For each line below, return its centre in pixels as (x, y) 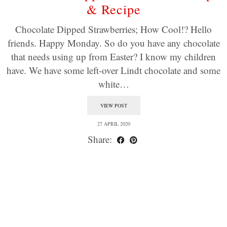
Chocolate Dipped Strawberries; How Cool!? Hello (113, 29)
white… (113, 84)
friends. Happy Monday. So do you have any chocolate (113, 43)
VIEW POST (113, 105)
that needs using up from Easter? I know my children (113, 56)
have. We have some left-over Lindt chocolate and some (113, 70)
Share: (101, 139)
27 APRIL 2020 (113, 124)
